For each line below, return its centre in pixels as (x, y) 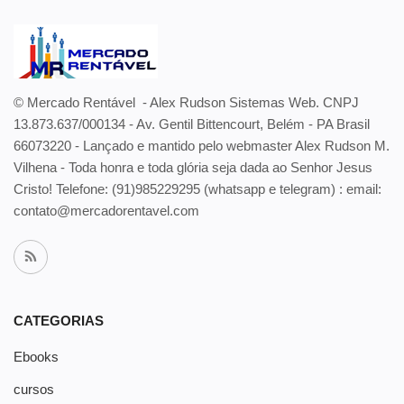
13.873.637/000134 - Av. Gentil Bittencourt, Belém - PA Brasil (192, 124)
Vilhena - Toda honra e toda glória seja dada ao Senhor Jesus (193, 167)
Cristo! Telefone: (63, 189)
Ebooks (36, 357)
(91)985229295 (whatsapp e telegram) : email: (247, 189)
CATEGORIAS (59, 321)
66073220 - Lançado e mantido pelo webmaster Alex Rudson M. (202, 146)
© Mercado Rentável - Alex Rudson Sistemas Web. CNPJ (186, 102)
